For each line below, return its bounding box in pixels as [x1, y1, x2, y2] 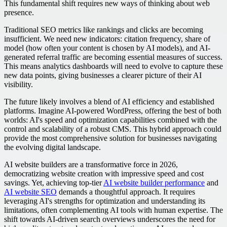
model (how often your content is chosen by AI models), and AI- [4, 43, 210, 52]
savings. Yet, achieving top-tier [4, 178, 103, 187]
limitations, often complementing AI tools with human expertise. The [4, 205, 223, 214]
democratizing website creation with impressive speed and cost [4, 169, 204, 178]
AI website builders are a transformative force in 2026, [4, 160, 178, 169]
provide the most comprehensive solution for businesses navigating [4, 133, 217, 142]
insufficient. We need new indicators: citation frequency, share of [4, 34, 210, 43]
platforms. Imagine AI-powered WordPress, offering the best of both [4, 106, 221, 115]
